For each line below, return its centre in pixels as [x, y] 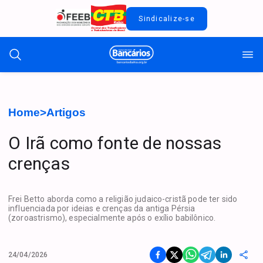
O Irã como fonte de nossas [115, 143]
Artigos [66, 113]
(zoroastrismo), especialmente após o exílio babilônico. [112, 218]
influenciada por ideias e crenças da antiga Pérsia [102, 209]
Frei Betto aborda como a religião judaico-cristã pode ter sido [123, 199]
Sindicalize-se [167, 18]
